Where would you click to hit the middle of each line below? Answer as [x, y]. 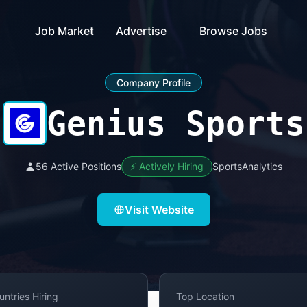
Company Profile [153, 83]
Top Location [205, 296]
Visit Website [159, 210]
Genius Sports [175, 123]
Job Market [64, 31]
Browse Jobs [233, 31]
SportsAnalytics [247, 166]
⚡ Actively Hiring [167, 166]
